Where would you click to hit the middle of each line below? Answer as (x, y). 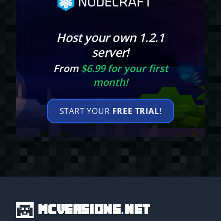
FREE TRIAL (136, 111)
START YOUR (86, 111)
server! (110, 52)
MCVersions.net (94, 210)
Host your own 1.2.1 (110, 37)
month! (110, 82)
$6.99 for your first (124, 69)
